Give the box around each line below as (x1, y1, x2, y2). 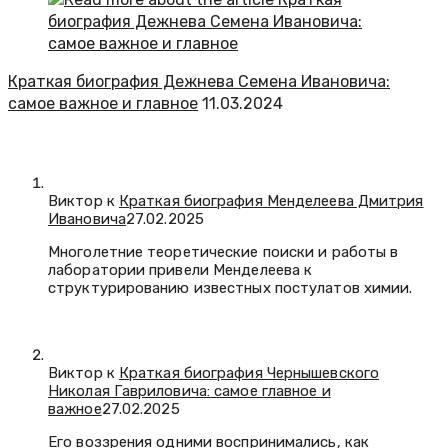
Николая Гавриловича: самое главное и (48, 381, 331, 400)
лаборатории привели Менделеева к (48, 260, 313, 279)
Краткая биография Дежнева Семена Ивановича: (8, 71, 390, 91)
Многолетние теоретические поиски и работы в (48, 242, 399, 261)
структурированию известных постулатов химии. (48, 278, 413, 297)
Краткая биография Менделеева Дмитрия (118, 191, 424, 210)
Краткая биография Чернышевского (118, 363, 380, 382)
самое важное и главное (8, 93, 198, 113)
